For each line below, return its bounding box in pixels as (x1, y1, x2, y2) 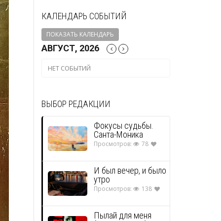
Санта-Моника (93, 129, 143, 140)
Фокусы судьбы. (93, 120, 153, 131)
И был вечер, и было (93, 165, 166, 176)
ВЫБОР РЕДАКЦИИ (41, 98, 110, 109)
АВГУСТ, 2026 (41, 42, 99, 53)
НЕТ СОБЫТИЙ (47, 63, 91, 73)
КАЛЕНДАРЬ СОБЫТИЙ (41, 10, 127, 21)
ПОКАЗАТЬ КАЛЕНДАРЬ (46, 30, 114, 38)
